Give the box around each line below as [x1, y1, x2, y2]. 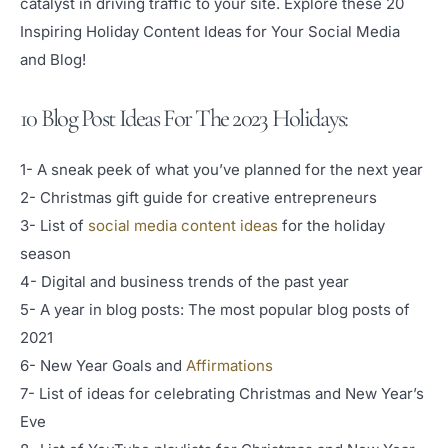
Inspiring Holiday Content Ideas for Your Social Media [20, 21, 400, 41]
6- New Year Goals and [20, 356, 186, 375]
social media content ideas [88, 216, 278, 235]
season [20, 244, 71, 263]
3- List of [20, 216, 88, 235]
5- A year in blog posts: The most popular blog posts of [20, 300, 410, 319]
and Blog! [20, 49, 86, 69]
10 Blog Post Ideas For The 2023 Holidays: [20, 103, 348, 133]
